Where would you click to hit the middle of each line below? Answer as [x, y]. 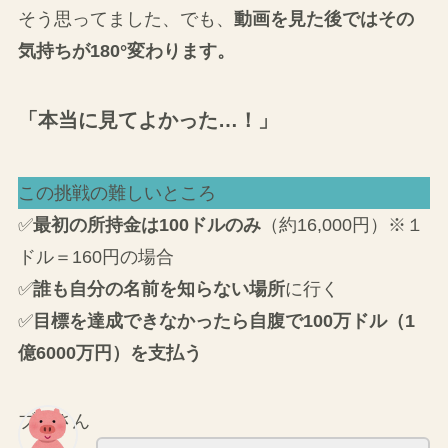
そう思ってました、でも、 [125, 18]
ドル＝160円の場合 [95, 257]
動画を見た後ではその [323, 18]
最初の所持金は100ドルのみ [146, 225]
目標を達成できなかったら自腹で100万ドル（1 [223, 321]
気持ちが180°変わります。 [126, 50]
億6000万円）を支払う [109, 353]
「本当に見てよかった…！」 [147, 119]
